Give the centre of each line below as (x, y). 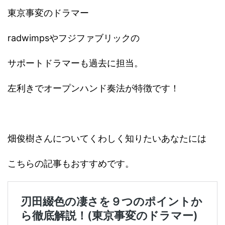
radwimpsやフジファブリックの (74, 38)
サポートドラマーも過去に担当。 (75, 63)
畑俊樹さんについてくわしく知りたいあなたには (107, 138)
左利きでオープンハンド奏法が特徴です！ (93, 88)
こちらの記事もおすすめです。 (71, 163)
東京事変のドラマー (48, 13)
